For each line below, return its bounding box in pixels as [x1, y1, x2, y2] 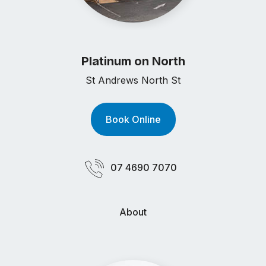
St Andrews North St [85, 74, 180, 87]
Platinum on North [81, 54, 185, 69]
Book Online [105, 113, 161, 126]
